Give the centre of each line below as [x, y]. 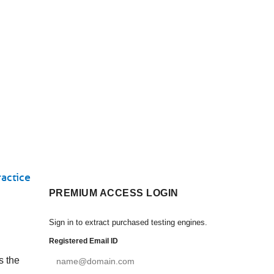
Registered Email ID [83, 241]
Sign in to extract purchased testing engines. [128, 222]
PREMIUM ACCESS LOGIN [114, 193]
